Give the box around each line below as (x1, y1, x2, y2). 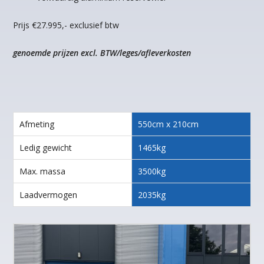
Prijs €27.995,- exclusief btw (13, 19, 120, 31)
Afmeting (19, 118, 55, 130)
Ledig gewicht (19, 142, 72, 154)
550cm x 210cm (138, 118, 199, 130)
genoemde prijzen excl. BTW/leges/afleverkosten (13, 47, 192, 59)
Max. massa (19, 166, 66, 177)
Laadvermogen (19, 189, 78, 201)
